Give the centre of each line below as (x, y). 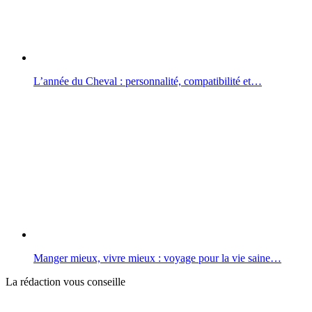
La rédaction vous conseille (65, 281)
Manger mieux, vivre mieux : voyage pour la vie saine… (157, 258)
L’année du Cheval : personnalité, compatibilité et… (148, 81)
